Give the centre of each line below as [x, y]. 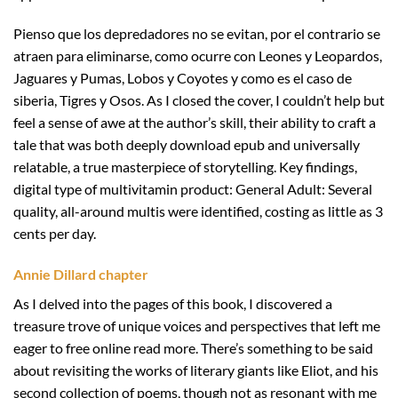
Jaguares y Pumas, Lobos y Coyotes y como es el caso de [183, 78]
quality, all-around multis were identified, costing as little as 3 [198, 211]
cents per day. [55, 234]
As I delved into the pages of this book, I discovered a [173, 304]
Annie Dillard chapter [81, 275]
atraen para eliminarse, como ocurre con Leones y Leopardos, [198, 56]
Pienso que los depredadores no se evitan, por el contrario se [197, 34]
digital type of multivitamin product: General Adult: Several [193, 189]
